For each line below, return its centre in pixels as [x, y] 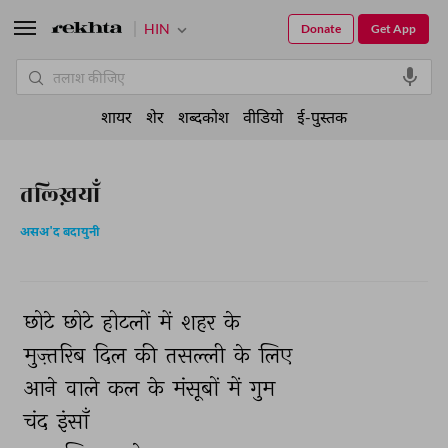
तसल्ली [198, 355]
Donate [321, 28]
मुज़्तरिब [57, 355]
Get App [393, 28]
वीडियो [263, 116]
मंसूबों [198, 388]
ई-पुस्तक [322, 116]
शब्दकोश [203, 116]
